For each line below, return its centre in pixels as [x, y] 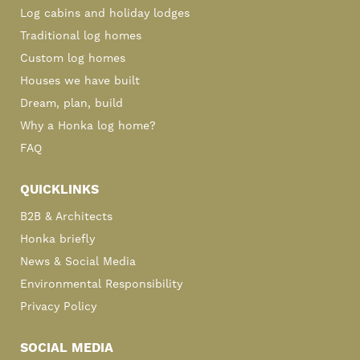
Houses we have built [80, 81]
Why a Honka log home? [88, 126]
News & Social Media [78, 262]
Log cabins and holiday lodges [105, 13]
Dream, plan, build [72, 103]
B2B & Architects [66, 217]
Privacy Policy [58, 307]
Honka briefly [57, 239]
